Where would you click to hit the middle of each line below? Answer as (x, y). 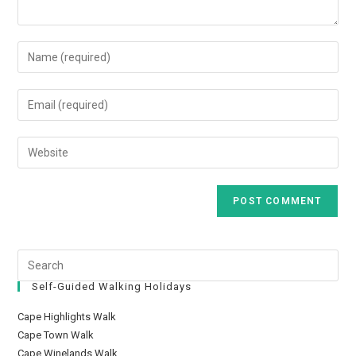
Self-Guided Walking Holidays (112, 287)
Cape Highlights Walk (67, 317)
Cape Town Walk (56, 335)
